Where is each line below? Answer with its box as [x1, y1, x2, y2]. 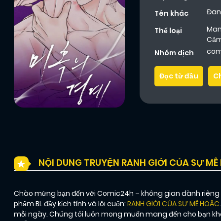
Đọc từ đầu [159, 71, 198, 81]
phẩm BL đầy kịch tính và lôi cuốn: [14, 199, 127, 209]
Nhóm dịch [154, 48, 194, 58]
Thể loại [154, 26, 182, 36]
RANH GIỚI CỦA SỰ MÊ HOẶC [127, 199, 220, 209]
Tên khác [154, 8, 188, 19]
